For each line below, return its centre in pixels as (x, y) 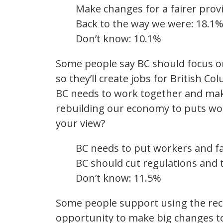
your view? (80, 123)
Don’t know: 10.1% (118, 39)
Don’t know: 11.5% (118, 178)
